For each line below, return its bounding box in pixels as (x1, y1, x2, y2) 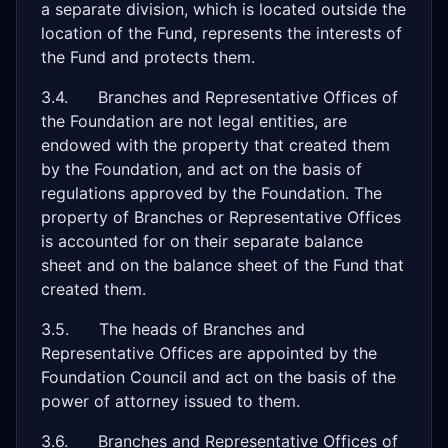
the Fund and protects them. (41, 47, 255, 67)
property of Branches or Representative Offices (41, 207, 401, 227)
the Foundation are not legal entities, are (41, 111, 347, 131)
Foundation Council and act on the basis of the (41, 367, 396, 387)
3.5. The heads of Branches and (41, 319, 305, 339)
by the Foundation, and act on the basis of (41, 159, 362, 179)
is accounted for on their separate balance (41, 231, 363, 251)
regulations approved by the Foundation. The (41, 183, 382, 203)
